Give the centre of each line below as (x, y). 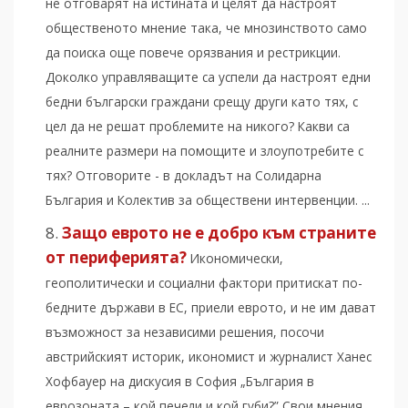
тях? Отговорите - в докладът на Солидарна (184, 176)
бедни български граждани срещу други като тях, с (202, 102)
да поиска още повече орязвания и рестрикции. (193, 53)
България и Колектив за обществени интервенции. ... (208, 200)
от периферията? (116, 258)
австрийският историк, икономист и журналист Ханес (209, 357)
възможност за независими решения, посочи (185, 332)
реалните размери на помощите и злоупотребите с (204, 151)
